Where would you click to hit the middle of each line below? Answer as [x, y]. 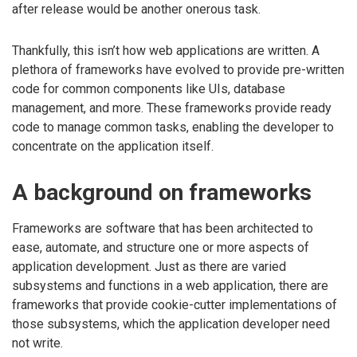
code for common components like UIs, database [149, 89]
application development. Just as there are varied [149, 267]
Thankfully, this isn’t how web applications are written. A [166, 51]
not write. [37, 343]
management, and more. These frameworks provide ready [172, 108]
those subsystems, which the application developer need [171, 324]
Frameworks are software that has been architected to [163, 229]
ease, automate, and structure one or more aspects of [161, 248]
